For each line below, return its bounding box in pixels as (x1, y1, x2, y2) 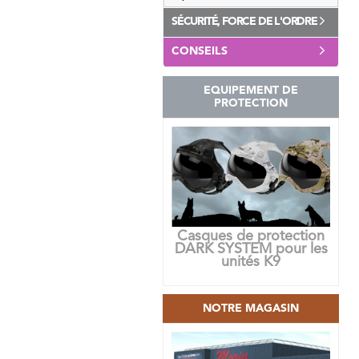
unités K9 (221, 255, 280, 270)
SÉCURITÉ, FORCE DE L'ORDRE (171, 16, 317, 27)
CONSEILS (171, 46, 228, 57)
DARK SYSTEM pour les (174, 242, 328, 257)
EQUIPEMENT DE (204, 85, 298, 96)
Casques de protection (177, 229, 325, 244)
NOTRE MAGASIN (203, 303, 299, 315)
